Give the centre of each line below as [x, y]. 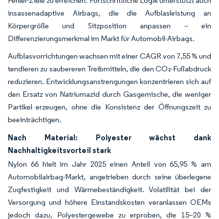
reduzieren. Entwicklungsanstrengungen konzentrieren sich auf [109, 81]
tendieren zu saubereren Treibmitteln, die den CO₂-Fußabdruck [109, 68]
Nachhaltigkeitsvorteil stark [59, 150]
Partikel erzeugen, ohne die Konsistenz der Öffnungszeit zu [109, 107]
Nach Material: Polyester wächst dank [109, 137]
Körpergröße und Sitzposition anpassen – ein [109, 25]
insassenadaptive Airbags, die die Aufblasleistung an [109, 13]
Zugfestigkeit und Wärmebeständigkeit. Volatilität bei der [109, 189]
